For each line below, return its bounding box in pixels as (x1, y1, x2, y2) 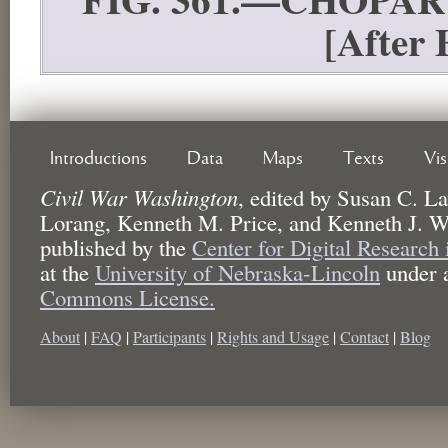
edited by (244, 181, 337, 212)
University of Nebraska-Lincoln (95, 256, 380, 287)
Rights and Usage (217, 325, 329, 347)
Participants (133, 325, 206, 347)
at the (40, 256, 95, 287)
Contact (340, 325, 389, 347)
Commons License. (40, 281, 215, 312)
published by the (40, 231, 192, 262)
